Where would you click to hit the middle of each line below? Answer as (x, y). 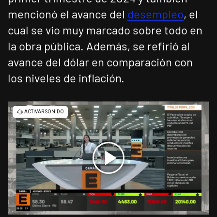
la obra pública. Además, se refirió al (99, 46)
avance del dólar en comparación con (100, 62)
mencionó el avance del (68, 14)
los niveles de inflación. (66, 78)
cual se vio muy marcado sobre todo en (105, 30)
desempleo (155, 14)
